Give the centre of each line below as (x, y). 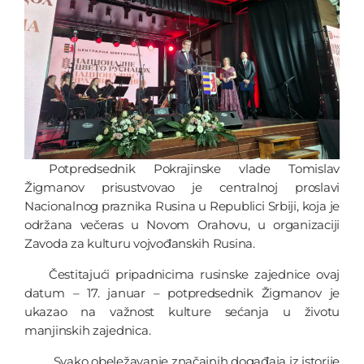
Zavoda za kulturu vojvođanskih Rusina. (140, 243)
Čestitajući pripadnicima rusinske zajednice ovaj (194, 274)
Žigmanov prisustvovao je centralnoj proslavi (182, 187)
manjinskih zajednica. (88, 330)
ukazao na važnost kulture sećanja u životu (182, 311)
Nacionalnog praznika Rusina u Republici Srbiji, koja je (182, 206)
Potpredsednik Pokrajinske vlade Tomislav (194, 168)
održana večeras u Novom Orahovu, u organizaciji (182, 224)
